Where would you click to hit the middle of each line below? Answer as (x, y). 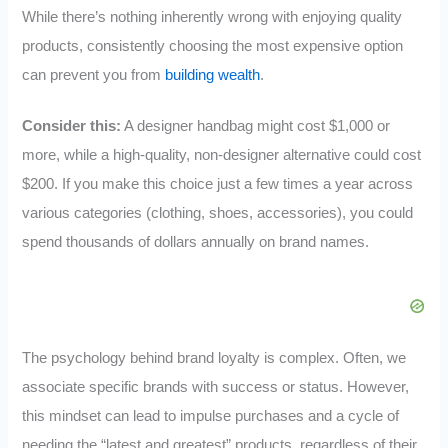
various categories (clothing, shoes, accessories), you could (218, 213)
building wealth (213, 75)
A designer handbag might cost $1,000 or (256, 126)
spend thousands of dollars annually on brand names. (196, 242)
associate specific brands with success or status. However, (216, 386)
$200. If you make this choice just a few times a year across (218, 184)
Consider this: (72, 126)
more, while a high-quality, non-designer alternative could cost (222, 155)
